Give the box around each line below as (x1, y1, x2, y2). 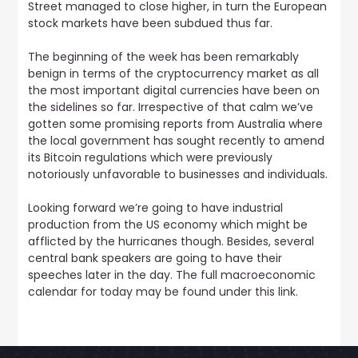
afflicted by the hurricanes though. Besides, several (27, 233, 314, 249)
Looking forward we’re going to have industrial (27, 200, 283, 216)
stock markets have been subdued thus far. (27, 15, 272, 31)
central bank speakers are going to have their (27, 250, 282, 266)
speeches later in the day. (27, 267, 176, 283)
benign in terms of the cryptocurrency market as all (27, 66, 319, 82)
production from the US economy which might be (27, 217, 308, 233)
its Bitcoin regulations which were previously (27, 149, 272, 165)
